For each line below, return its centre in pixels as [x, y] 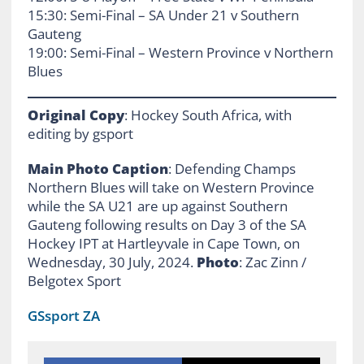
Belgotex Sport [74, 280]
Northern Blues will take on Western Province [171, 187]
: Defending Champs [232, 168]
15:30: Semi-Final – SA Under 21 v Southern [163, 15]
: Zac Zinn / [272, 262]
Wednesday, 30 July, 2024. [112, 262]
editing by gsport [80, 133]
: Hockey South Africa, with [208, 115]
